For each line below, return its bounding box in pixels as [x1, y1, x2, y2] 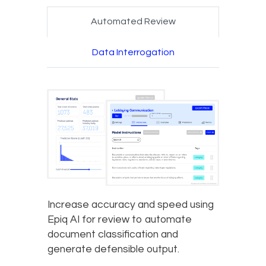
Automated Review [90, 17, 176, 27]
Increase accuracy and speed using [47, 199, 214, 211]
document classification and [47, 229, 178, 240]
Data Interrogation [91, 47, 175, 57]
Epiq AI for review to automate [47, 214, 192, 226]
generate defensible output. [47, 244, 179, 255]
